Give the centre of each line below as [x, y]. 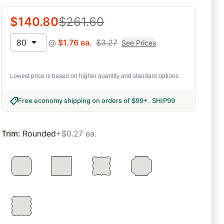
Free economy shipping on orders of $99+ [83, 101]
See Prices [139, 42]
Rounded [39, 134]
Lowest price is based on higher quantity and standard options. [95, 76]
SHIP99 [164, 101]
